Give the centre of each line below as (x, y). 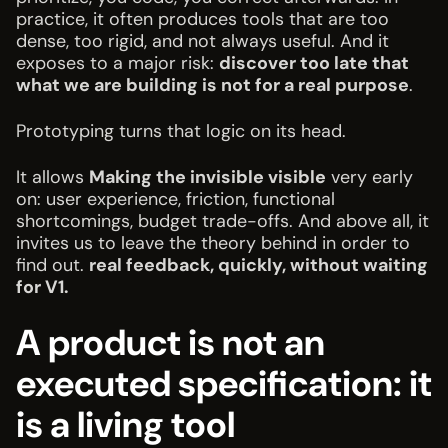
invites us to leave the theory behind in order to (213, 243)
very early (369, 177)
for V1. (42, 287)
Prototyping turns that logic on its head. (181, 131)
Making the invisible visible (207, 177)
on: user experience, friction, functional (175, 199)
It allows (52, 177)
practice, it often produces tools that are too (202, 19)
